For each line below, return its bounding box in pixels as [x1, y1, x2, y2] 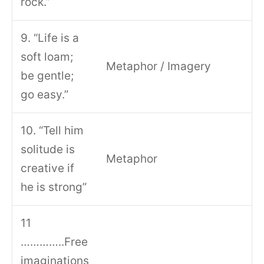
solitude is [21, 143, 75, 157]
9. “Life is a [21, 31, 80, 45]
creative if [21, 161, 75, 176]
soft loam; [21, 50, 74, 64]
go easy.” [21, 88, 69, 102]
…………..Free [21, 235, 88, 249]
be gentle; [21, 69, 74, 83]
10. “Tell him [21, 124, 84, 138]
